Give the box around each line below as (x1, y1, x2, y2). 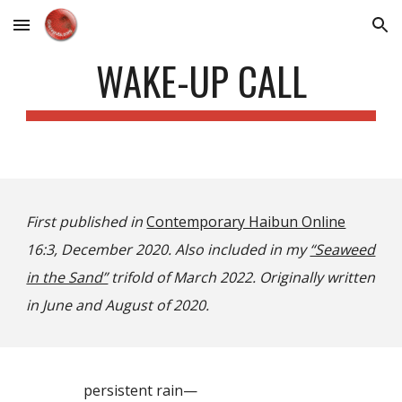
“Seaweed (310, 240, 376, 259)
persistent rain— (26, 380, 198, 400)
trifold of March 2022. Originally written (108, 267, 376, 287)
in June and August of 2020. (26, 295, 210, 315)
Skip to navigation (275, 25, 388, 41)
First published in (26, 212, 144, 232)
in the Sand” (26, 267, 109, 287)
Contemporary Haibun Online (146, 212, 346, 232)
